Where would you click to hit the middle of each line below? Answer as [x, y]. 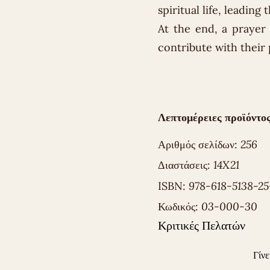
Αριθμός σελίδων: [199, 144]
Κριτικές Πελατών [202, 225]
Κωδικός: [180, 207]
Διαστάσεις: [186, 165]
